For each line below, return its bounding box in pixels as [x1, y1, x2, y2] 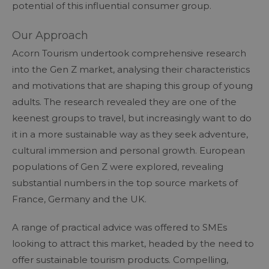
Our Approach [12, 28, 91, 42]
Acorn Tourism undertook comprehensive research [12, 47, 246, 59]
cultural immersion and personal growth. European [12, 144, 245, 156]
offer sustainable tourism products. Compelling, [12, 253, 228, 265]
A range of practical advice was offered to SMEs [12, 221, 227, 233]
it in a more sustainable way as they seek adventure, [12, 128, 248, 140]
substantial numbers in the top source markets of [12, 177, 238, 189]
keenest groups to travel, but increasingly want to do [12, 112, 252, 124]
